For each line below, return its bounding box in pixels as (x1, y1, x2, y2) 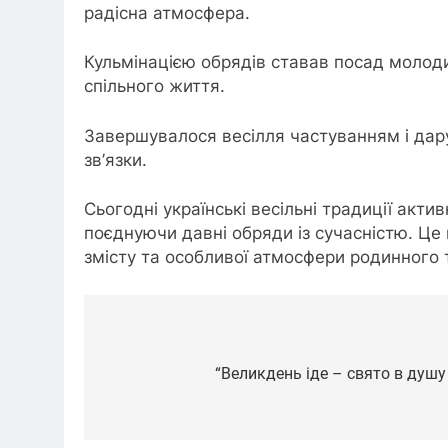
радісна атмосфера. (84, 2, 250, 23)
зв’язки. (84, 149, 147, 170)
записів (103, 363, 189, 392)
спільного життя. (84, 76, 225, 97)
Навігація (103, 327, 210, 356)
